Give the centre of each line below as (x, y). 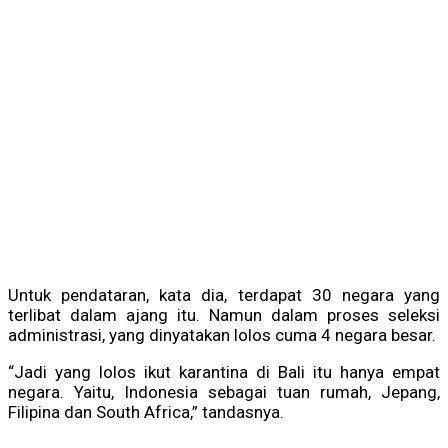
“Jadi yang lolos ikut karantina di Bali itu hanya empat (224, 372)
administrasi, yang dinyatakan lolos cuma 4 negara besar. (222, 335)
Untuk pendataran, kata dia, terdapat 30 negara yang (224, 295)
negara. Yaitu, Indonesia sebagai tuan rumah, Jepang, (224, 392)
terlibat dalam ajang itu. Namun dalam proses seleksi (224, 315)
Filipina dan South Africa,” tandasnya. (146, 412)
